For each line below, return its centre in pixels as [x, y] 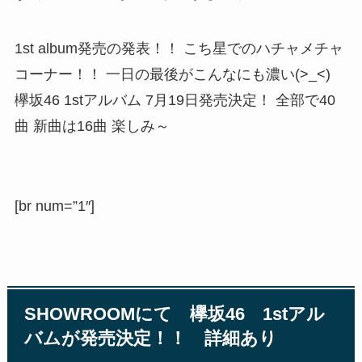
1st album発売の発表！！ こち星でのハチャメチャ [179, 48]
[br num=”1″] [54, 206]
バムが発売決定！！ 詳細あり [151, 338]
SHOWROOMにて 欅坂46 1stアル [175, 314]
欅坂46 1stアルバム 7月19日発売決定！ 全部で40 [175, 100]
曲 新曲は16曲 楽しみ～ [92, 126]
